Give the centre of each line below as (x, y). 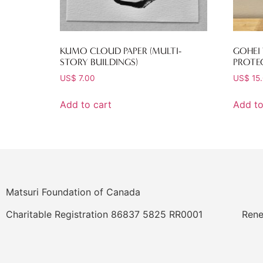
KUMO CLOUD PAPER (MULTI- (121, 51)
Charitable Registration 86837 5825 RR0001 (104, 215)
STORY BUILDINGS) (99, 62)
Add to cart (86, 104)
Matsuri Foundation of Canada (73, 192)
